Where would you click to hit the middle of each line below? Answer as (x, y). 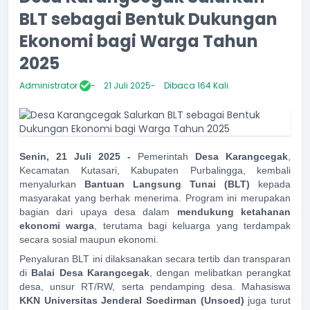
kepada (270, 184)
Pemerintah (166, 156)
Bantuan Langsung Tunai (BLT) (167, 184)
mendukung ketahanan (234, 212)
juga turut (267, 300)
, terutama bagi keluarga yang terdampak (193, 226)
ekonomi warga (57, 226)
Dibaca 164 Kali (196, 85)
